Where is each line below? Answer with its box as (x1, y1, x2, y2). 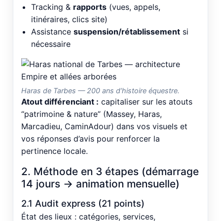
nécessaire (31, 38, 71, 49)
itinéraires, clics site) (31, 14, 108, 24)
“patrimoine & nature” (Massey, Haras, (21, 109, 162, 119)
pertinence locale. (21, 146, 88, 156)
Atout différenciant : (21, 96, 99, 107)
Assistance (31, 26, 74, 37)
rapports (73, 1, 107, 12)
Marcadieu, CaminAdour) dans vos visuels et (21, 121, 187, 131)
